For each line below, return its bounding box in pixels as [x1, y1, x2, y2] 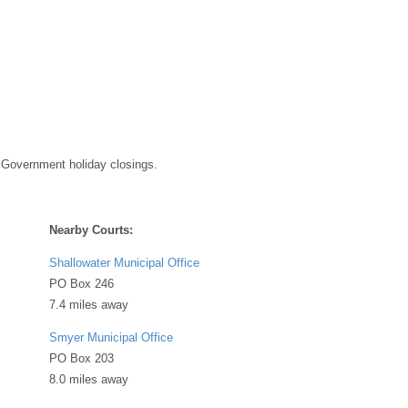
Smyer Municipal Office [49, 330, 173, 344]
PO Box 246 [49, 276, 114, 291]
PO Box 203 [49, 351, 114, 365]
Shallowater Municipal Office [49, 255, 199, 270]
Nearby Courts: [49, 222, 133, 237]
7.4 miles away [49, 297, 128, 311]
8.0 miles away [49, 372, 128, 386]
